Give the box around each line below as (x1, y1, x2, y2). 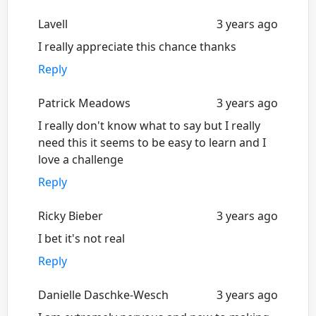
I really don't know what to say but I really (38, 117, 260, 133)
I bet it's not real (38, 230, 125, 246)
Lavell (38, 16, 68, 32)
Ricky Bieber (38, 207, 103, 224)
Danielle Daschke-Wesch (38, 286, 169, 303)
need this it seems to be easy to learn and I (38, 134, 266, 150)
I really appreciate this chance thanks (38, 38, 236, 54)
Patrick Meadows (38, 95, 130, 111)
